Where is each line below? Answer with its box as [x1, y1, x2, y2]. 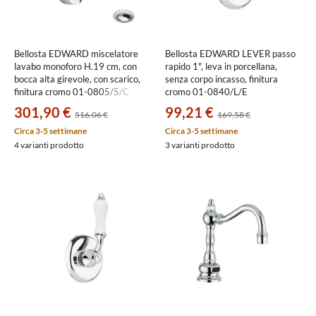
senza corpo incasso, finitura [165, 73, 278, 85]
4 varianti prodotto [14, 140, 84, 150]
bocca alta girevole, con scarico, [14, 73, 140, 85]
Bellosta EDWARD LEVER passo [165, 48, 296, 59]
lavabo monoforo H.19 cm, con [14, 61, 137, 72]
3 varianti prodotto [165, 140, 235, 150]
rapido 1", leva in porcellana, [165, 61, 277, 72]
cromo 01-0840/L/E [165, 86, 248, 97]
